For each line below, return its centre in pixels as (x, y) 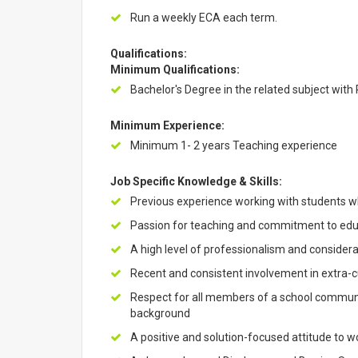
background (160, 313)
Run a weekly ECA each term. (204, 18)
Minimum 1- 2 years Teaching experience (234, 145)
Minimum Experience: (167, 125)
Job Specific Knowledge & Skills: (196, 181)
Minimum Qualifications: (175, 70)
